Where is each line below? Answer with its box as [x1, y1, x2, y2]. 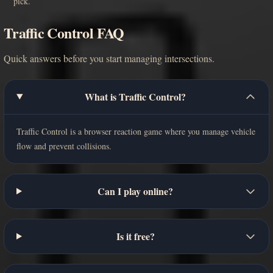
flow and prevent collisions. [16, 140, 112, 152]
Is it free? [116, 229, 155, 243]
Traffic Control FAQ [4, 21, 124, 43]
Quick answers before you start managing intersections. [4, 51, 214, 65]
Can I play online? [97, 183, 174, 198]
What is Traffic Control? [85, 89, 186, 104]
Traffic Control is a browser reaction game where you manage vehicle [16, 125, 255, 137]
